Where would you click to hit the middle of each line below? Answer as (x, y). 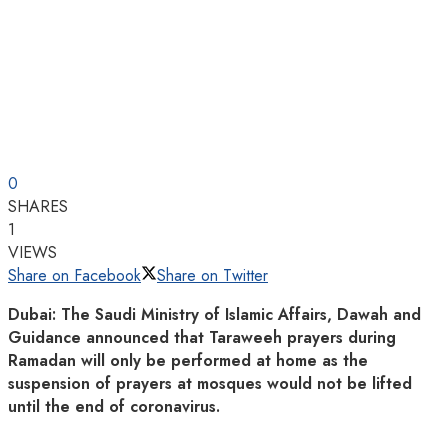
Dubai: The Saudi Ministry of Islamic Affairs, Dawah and (214, 314)
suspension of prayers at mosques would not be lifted (210, 383)
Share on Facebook (74, 275)
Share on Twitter (212, 275)
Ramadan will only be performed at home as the (188, 360)
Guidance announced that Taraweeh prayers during (202, 337)
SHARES (38, 206)
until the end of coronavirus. (114, 406)
